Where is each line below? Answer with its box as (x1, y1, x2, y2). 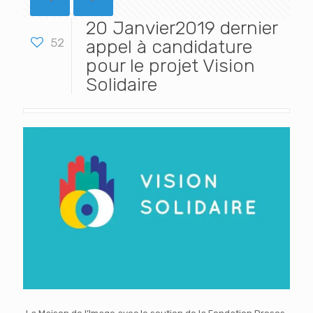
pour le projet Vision (86, 54, 255, 77)
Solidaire (86, 73, 157, 96)
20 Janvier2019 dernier (86, 17, 277, 39)
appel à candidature (86, 36, 252, 58)
